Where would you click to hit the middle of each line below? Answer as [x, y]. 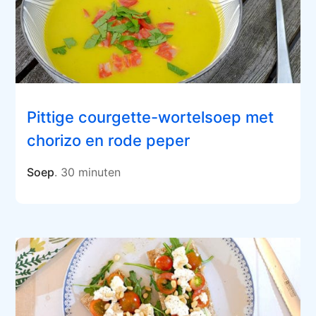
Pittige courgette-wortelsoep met [151, 117]
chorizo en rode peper [109, 141]
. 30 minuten [88, 172]
